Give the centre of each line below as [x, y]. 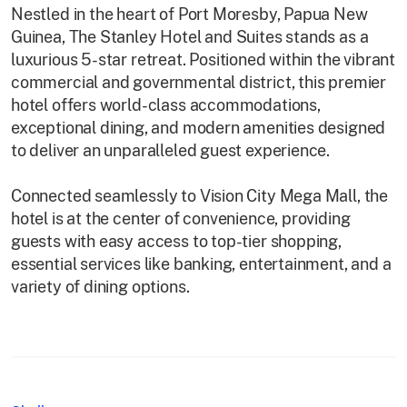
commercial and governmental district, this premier [199, 82]
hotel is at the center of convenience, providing [181, 218]
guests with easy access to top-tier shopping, [176, 241]
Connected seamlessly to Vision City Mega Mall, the [200, 196]
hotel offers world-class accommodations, [166, 105]
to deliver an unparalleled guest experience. [171, 150]
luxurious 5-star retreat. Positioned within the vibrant [203, 60]
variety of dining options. [100, 287]
